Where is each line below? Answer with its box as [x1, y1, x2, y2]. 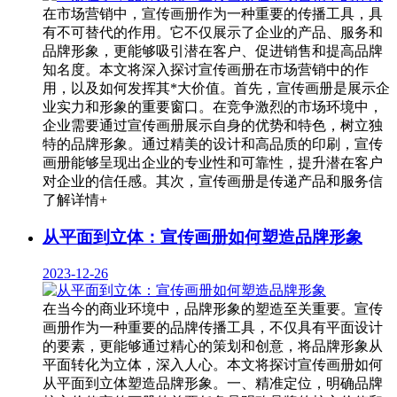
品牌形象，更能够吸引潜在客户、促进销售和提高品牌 [43, 43, 383, 58]
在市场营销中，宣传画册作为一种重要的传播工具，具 [43, 5, 383, 21]
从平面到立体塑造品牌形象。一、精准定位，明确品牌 [43, 376, 383, 392]
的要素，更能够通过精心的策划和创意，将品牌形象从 [43, 339, 383, 354]
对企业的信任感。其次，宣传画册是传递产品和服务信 [43, 173, 383, 189]
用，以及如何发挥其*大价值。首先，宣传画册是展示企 [43, 80, 390, 96]
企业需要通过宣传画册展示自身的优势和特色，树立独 [43, 117, 383, 133]
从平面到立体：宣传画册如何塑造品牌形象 [43, 228, 362, 247]
